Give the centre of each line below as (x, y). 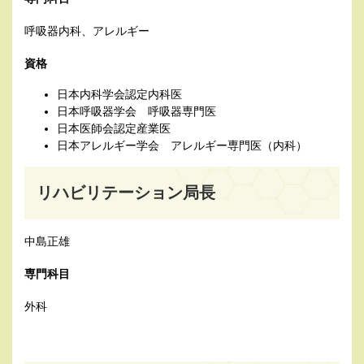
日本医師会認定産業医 (114, 129)
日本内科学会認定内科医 (119, 95)
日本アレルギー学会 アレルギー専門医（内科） (182, 146)
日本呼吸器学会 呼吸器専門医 (136, 112)
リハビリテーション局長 (126, 193)
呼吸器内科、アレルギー (87, 31)
